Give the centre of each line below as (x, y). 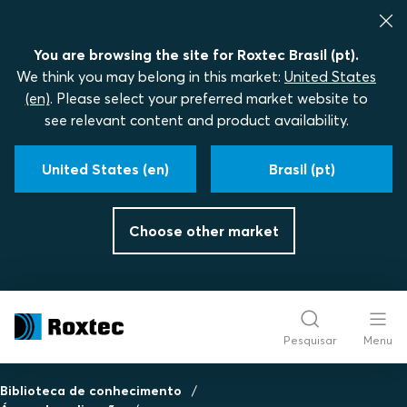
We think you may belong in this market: (150, 76)
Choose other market (203, 231)
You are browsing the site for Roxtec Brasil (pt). (196, 55)
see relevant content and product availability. (196, 120)
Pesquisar (310, 340)
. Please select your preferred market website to (208, 98)
